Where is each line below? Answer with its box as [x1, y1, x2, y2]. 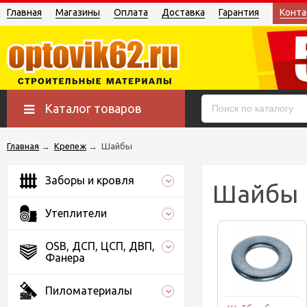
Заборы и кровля [45, 174, 134, 186]
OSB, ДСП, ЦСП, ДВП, [45, 240, 155, 252]
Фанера [45, 251, 85, 264]
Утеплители [45, 207, 107, 219]
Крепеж [54, 141, 86, 151]
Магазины [56, 7, 100, 18]
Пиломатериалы [45, 284, 132, 297]
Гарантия [219, 7, 259, 18]
